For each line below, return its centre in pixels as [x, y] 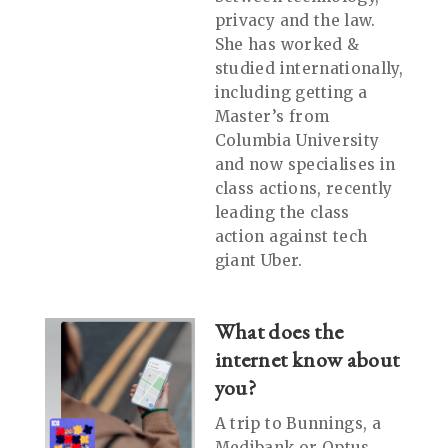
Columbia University [297, 140]
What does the [279, 332]
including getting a [291, 92]
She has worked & [287, 44]
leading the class [282, 212]
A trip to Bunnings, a [297, 424]
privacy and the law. [295, 20]
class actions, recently [303, 188]
